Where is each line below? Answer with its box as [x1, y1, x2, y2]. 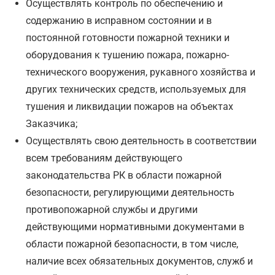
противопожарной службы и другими [26, 204, 198, 216]
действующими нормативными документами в [26, 221, 245, 233]
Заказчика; [26, 118, 78, 130]
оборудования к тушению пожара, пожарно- [26, 49, 230, 61]
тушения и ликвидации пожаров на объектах [26, 101, 234, 113]
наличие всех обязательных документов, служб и [26, 255, 254, 268]
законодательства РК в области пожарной [26, 169, 222, 182]
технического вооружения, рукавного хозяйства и [26, 66, 256, 79]
